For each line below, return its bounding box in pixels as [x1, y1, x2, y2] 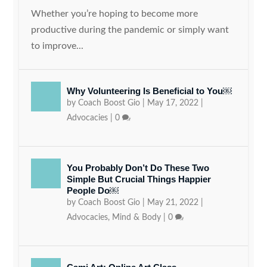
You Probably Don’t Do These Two [67, 163, 210, 173]
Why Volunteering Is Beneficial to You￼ [67, 86, 232, 97]
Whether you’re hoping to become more [31, 9, 198, 19]
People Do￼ [67, 185, 119, 196]
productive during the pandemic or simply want [31, 25, 229, 35]
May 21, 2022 [147, 198, 199, 207]
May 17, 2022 [147, 99, 199, 108]
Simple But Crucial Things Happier [67, 174, 212, 185]
